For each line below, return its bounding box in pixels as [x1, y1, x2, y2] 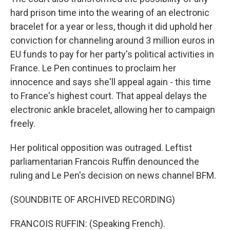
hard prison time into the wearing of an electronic [10, 7, 209, 18]
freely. [10, 118, 35, 129]
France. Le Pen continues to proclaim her [10, 63, 176, 73]
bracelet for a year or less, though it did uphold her [10, 21, 213, 32]
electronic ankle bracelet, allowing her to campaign [10, 104, 215, 115]
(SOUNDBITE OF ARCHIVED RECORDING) [10, 194, 175, 205]
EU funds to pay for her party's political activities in [10, 49, 214, 60]
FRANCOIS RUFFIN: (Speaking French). [10, 218, 165, 229]
